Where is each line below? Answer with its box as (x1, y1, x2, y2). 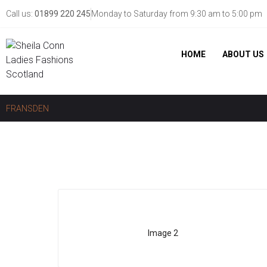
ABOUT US (222, 49, 265, 59)
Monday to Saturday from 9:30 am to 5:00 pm (91, 9, 262, 18)
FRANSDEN (6, 104, 49, 113)
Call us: (6, 9, 35, 18)
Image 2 (148, 228, 179, 238)
